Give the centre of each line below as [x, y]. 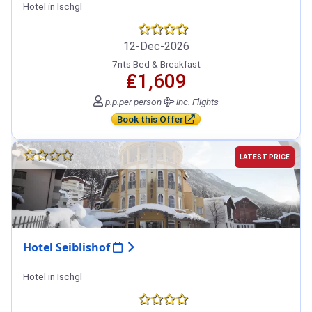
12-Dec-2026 [156, 47]
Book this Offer [151, 119]
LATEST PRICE [265, 157]
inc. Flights [196, 102]
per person [140, 102]
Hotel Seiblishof [68, 248]
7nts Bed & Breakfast [156, 64]
